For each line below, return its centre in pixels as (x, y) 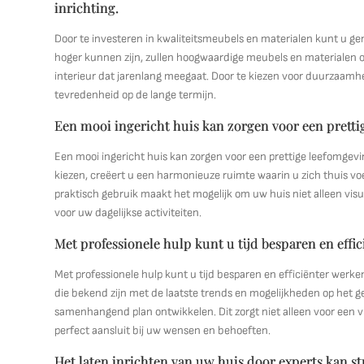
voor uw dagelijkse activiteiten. (128, 212)
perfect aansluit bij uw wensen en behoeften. (163, 330)
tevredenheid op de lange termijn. (136, 95)
